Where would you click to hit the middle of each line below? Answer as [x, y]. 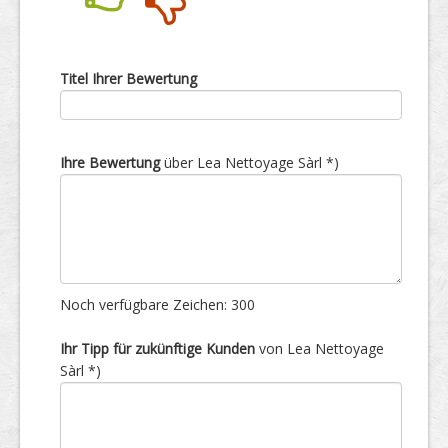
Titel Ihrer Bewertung [128, 78]
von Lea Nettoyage [319, 348]
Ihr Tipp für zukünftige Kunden [157, 348]
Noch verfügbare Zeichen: [145, 304]
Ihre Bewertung [110, 162]
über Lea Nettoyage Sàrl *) [249, 162]
